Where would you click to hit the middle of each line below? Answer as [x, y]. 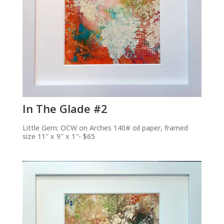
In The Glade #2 [65, 108]
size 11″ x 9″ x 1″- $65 [58, 136]
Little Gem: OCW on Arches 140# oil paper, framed [105, 127]
